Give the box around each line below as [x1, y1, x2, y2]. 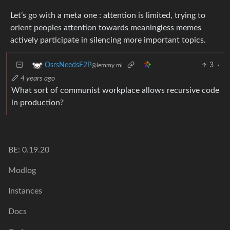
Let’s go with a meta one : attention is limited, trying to [10, 11, 205, 20]
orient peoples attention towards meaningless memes [10, 24, 201, 32]
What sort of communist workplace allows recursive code [11, 86, 219, 94]
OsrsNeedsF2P [45, 62, 91, 69]
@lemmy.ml [91, 62, 123, 69]
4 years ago [21, 75, 55, 82]
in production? [11, 99, 64, 107]
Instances [8, 187, 42, 195]
